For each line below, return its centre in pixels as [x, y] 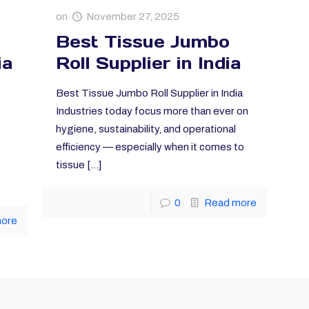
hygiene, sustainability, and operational [146, 129]
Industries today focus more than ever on [152, 111]
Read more [230, 203]
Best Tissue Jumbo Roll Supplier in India [150, 93]
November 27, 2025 [133, 17]
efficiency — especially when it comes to [150, 147]
